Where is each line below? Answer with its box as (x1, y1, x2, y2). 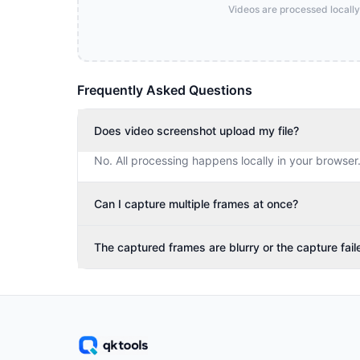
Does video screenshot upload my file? (94, 124, 299, 137)
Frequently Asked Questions (77, 82, 252, 98)
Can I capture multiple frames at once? (94, 197, 298, 211)
